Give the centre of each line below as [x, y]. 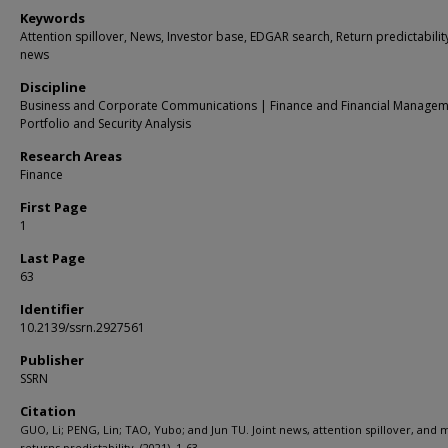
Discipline [53, 87]
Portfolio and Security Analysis [105, 123]
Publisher [52, 360]
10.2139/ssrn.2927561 [82, 327]
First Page [53, 207]
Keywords [52, 18]
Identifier [52, 309]
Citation [48, 411]
